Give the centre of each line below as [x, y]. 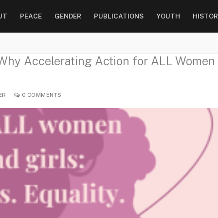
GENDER [68, 16]
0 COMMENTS [41, 95]
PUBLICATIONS [118, 16]
